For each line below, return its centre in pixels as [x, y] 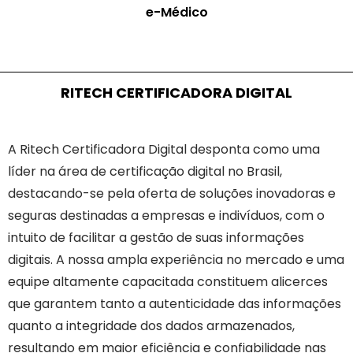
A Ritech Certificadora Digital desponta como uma [164, 150]
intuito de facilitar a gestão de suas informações [156, 238]
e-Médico [176, 13]
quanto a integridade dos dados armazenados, [151, 326]
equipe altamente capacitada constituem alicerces [168, 282]
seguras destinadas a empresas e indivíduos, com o [166, 216]
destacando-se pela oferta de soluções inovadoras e [172, 194]
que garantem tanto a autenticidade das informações [175, 304]
